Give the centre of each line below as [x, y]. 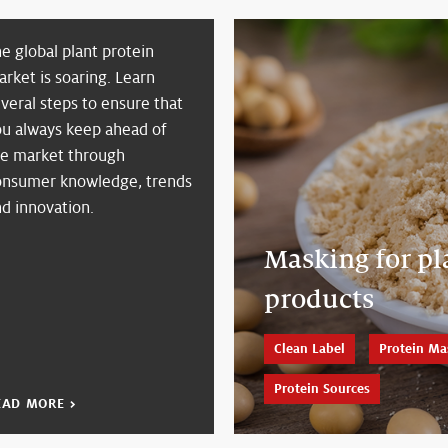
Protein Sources [322, 388]
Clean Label [309, 348]
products [319, 298]
